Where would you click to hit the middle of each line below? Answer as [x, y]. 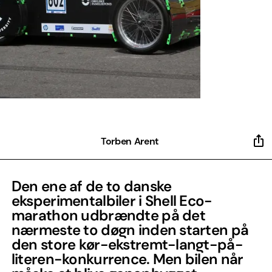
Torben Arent [130, 141]
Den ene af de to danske [91, 186]
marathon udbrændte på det [108, 215]
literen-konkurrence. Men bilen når [127, 259]
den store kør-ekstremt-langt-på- [127, 244]
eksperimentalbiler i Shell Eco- [112, 201]
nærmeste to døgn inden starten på [130, 230]
